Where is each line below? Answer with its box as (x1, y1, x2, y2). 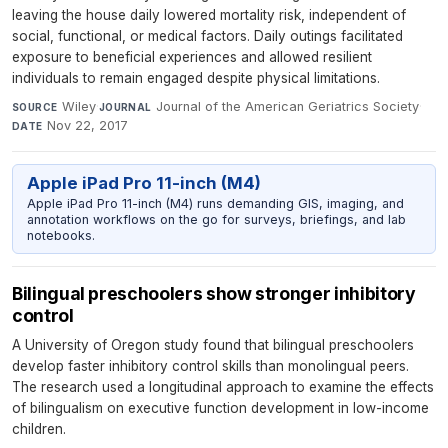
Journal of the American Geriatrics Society (156, 98, 420, 114)
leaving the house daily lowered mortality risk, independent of (12, 6, 406, 23)
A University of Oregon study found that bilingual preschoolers (12, 337, 414, 354)
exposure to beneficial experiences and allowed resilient (12, 48, 372, 65)
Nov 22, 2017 (47, 117, 129, 133)
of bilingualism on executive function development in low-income (12, 400, 429, 417)
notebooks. (26, 227, 95, 243)
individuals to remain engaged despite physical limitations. (12, 69, 380, 86)
